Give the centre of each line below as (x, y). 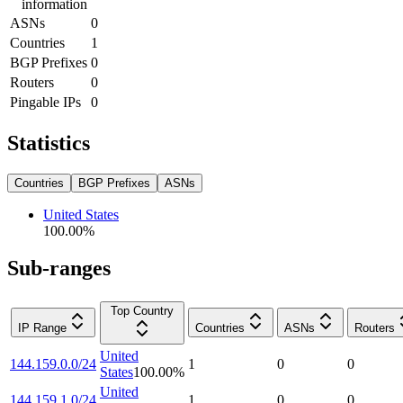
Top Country (142, 311)
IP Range (42, 328)
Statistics (49, 143)
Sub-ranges (59, 269)
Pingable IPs (45, 102)
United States (81, 214)
